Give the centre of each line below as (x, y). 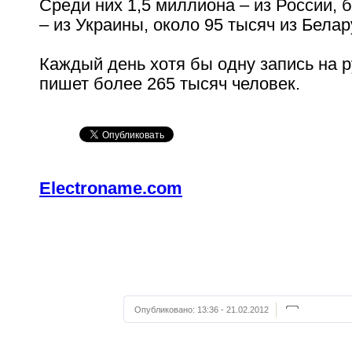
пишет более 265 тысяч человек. (170, 84)
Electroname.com (111, 188)
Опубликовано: (166, 310)
